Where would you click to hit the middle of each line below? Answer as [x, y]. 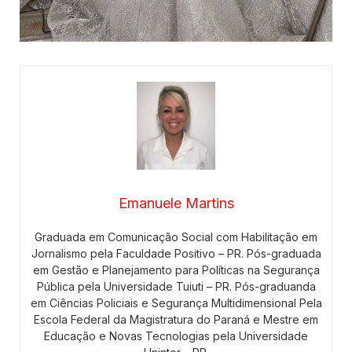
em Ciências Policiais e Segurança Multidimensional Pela [176, 303]
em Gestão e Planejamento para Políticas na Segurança [176, 270]
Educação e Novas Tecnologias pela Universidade [176, 336]
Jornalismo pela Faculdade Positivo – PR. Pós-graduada [176, 254]
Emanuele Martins [176, 203]
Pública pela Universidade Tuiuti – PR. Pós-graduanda [176, 287]
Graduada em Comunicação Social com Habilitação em [176, 237]
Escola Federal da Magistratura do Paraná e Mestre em [176, 320]
